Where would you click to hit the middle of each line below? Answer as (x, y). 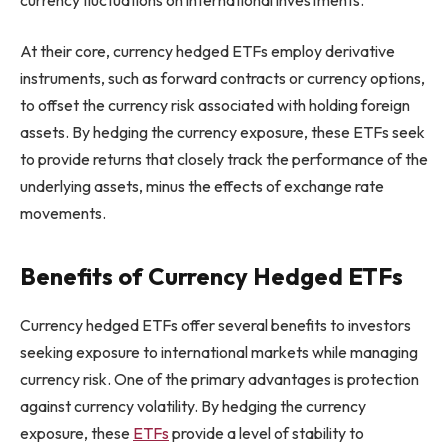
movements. (63, 213)
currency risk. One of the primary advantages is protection (219, 379)
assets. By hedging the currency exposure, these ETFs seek (222, 132)
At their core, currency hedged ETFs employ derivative (207, 51)
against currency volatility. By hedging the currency (193, 406)
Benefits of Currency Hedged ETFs (211, 276)
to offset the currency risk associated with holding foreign (215, 105)
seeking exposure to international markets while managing (219, 352)
